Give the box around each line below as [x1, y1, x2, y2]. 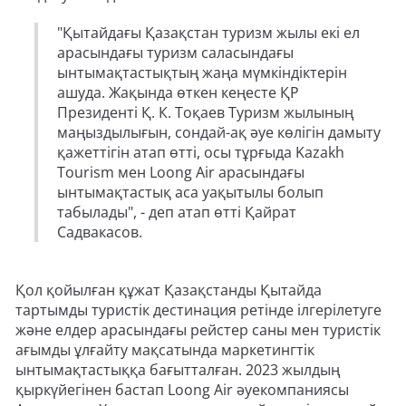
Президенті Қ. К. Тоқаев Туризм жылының [57, 102, 353, 122]
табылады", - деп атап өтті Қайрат [57, 202, 296, 222]
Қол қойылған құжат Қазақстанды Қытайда [15, 280, 322, 300]
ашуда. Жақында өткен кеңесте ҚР [57, 82, 299, 102]
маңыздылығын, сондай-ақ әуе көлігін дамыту [57, 122, 381, 142]
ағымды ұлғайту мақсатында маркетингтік [15, 340, 314, 360]
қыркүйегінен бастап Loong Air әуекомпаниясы [15, 380, 349, 400]
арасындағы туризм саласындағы [57, 43, 294, 63]
